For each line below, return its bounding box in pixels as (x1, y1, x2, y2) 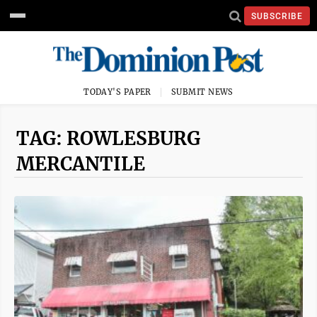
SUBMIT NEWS (171, 87, 234, 97)
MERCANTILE (16, 152, 145, 175)
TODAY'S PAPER (83, 87, 151, 97)
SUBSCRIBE (251, 11, 303, 21)
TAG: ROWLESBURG (16, 127, 200, 150)
